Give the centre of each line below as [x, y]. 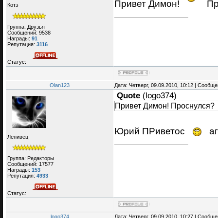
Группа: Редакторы [31, 158]
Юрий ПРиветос [151, 131]
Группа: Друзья [26, 27]
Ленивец [18, 136]
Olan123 [60, 85]
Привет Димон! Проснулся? [165, 106]
